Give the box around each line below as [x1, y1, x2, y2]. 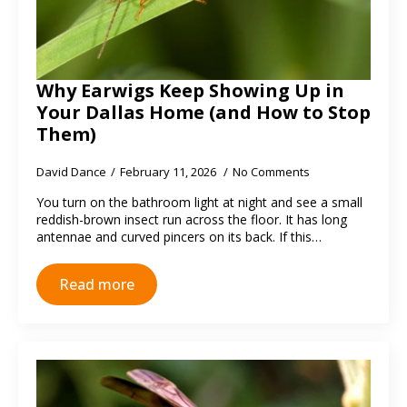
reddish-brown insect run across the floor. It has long [36, 211, 347, 228]
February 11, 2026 [120, 164, 219, 180]
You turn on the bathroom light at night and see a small [36, 194, 362, 211]
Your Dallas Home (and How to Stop [36, 100, 371, 124]
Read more [59, 274, 134, 294]
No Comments [233, 164, 310, 180]
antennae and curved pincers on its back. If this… [36, 228, 322, 245]
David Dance [36, 164, 106, 180]
